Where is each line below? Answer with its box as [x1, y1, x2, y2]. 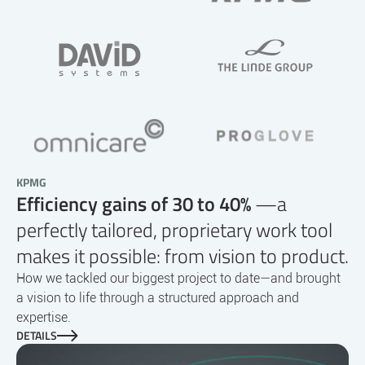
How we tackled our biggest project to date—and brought [16, 270, 341, 286]
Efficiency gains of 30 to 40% [16, 188, 251, 218]
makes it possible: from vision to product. [16, 240, 349, 270]
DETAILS [16, 326, 57, 344]
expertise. [16, 309, 71, 325]
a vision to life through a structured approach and [16, 289, 299, 306]
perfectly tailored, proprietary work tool [16, 214, 332, 244]
